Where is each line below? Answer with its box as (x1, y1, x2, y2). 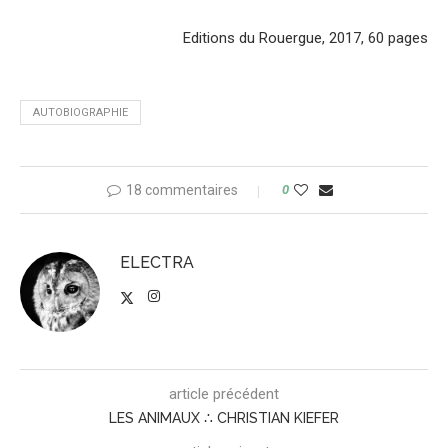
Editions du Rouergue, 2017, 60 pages (183, 29, 428, 48)
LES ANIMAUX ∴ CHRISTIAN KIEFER (109, 410, 339, 427)
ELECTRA (120, 253, 194, 273)
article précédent (169, 385, 279, 404)
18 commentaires (126, 182, 238, 199)
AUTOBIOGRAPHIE (33, 106, 128, 120)
